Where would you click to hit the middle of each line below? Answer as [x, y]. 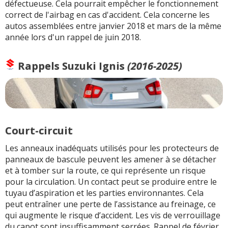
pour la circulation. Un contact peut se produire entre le [111, 181]
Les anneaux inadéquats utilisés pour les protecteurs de [112, 148]
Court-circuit [39, 130]
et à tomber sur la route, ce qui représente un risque [105, 170]
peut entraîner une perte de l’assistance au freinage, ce [110, 204]
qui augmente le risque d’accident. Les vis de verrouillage [113, 215]
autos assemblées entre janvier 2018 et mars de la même [113, 26]
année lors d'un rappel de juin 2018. [73, 37]
